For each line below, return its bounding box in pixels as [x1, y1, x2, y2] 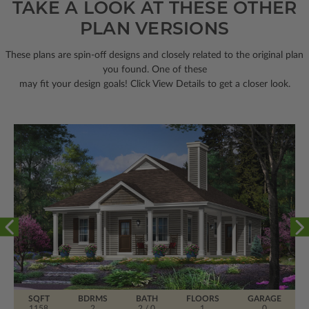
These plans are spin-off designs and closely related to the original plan [6, 50, 303, 60]
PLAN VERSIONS [79, 17, 230, 39]
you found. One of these [102, 64, 207, 74]
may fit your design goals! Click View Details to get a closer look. [19, 79, 290, 89]
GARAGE [247, 294, 281, 303]
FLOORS [186, 294, 219, 303]
